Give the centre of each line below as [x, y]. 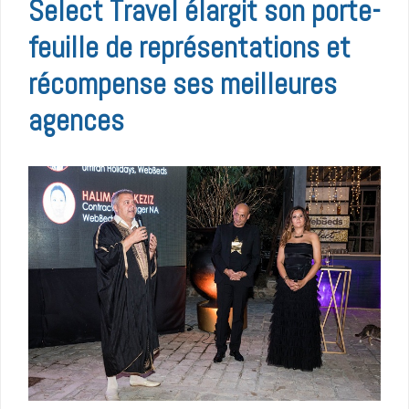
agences [76, 120]
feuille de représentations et [189, 47]
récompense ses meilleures [183, 83]
